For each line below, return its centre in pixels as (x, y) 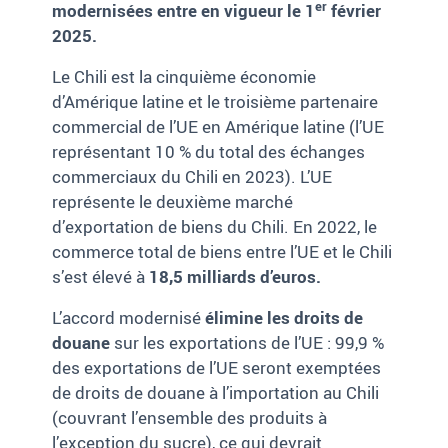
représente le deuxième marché (173, 202)
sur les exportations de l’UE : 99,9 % (247, 343)
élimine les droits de (282, 318)
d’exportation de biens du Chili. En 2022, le (215, 227)
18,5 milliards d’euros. (235, 277)
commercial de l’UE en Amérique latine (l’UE (218, 127)
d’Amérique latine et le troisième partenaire (215, 102)
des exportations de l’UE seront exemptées (217, 368)
